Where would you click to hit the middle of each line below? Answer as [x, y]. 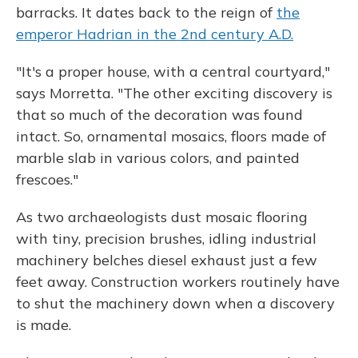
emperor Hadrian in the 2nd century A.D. [155, 34]
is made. [44, 325]
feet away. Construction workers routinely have [178, 282]
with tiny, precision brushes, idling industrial [166, 239]
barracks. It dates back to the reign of [146, 12]
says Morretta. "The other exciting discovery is [174, 93]
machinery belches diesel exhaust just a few [167, 260]
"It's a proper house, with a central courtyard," [173, 72]
